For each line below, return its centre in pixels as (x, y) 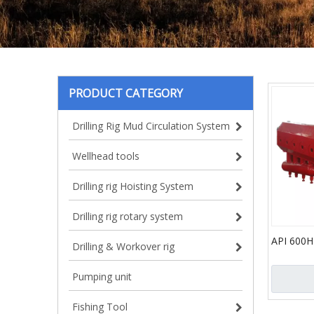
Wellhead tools (106, 156)
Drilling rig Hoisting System (133, 186)
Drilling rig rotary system (128, 216)
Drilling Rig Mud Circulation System (151, 126)
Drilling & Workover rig (123, 246)
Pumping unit (102, 277)
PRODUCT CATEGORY (126, 93)
